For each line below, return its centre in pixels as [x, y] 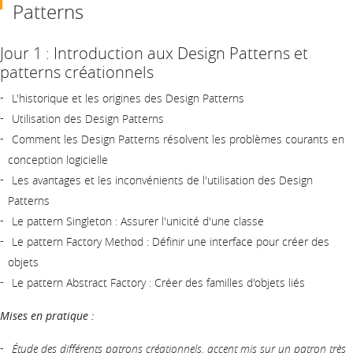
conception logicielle [58, 159]
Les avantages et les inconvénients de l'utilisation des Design [162, 180]
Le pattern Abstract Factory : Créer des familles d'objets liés [158, 282]
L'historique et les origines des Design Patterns [128, 98]
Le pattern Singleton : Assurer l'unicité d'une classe [138, 221]
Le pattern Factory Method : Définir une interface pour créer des [171, 241]
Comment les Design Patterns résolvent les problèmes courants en [178, 139]
